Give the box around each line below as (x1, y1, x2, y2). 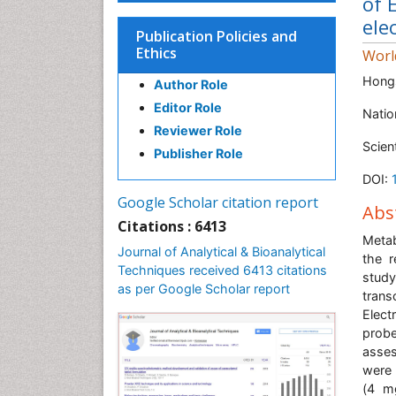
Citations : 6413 (118, 217, 226, 236)
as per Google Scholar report (118, 281, 290, 296)
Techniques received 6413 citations (118, 263, 327, 278)
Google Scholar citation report (118, 193, 318, 212)
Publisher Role (154, 146, 243, 161)
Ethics (136, 43, 177, 63)
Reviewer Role (154, 123, 242, 138)
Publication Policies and (136, 27, 297, 46)
